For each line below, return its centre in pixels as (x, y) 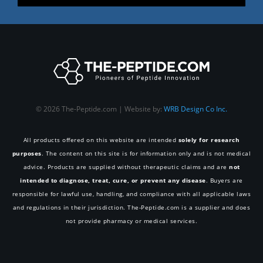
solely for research (209, 139)
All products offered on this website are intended (101, 139)
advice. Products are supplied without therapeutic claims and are (126, 166)
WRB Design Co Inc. (195, 109)
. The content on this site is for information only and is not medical (146, 153)
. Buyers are (224, 180)
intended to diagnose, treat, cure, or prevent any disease (113, 180)
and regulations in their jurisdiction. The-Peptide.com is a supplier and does (131, 207)
